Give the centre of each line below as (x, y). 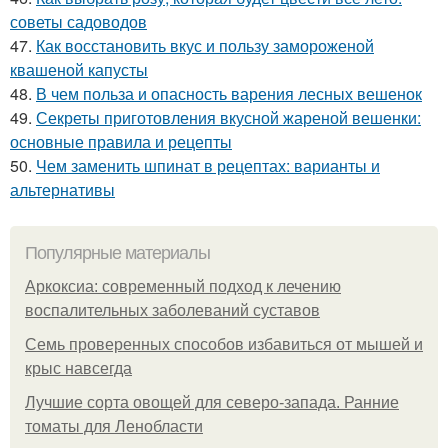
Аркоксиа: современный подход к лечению (183, 286)
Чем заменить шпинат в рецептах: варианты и (208, 165)
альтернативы (62, 189)
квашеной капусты (79, 69)
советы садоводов (78, 21)
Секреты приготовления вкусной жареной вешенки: (228, 117)
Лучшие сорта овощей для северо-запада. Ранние (212, 402)
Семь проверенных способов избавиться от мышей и (224, 344)
